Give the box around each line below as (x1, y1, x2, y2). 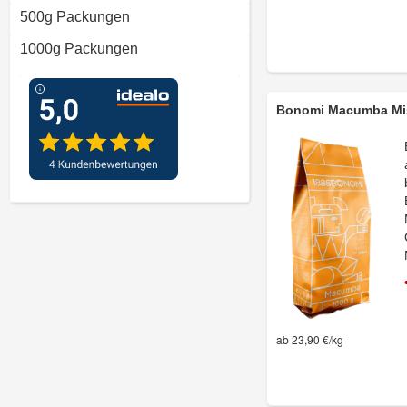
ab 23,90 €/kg (276, 332, 344, 348)
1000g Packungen (20, 41, 138, 56)
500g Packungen (20, 9, 130, 25)
